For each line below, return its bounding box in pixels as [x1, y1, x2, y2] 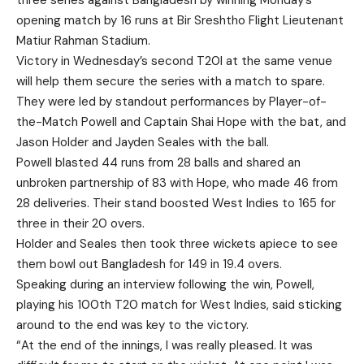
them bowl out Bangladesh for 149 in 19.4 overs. [16, 256, 282, 272]
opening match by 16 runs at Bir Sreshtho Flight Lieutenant [16, 12, 344, 28]
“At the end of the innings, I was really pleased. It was [16, 337, 313, 353]
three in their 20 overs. [16, 215, 145, 232]
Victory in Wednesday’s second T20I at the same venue [16, 53, 332, 69]
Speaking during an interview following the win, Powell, [16, 276, 314, 292]
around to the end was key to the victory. [16, 317, 249, 333]
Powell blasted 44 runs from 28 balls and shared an [16, 154, 301, 171]
